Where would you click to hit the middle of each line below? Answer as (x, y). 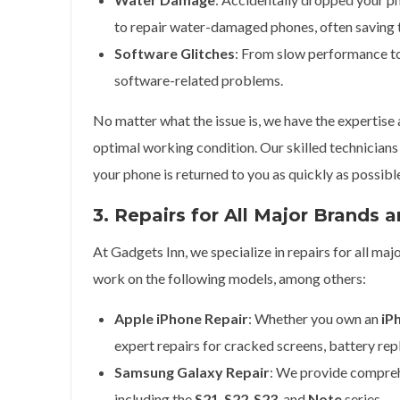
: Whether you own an (315, 318)
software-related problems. (199, 80)
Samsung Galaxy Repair (192, 372)
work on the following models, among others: (229, 278)
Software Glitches (175, 53)
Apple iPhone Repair (181, 318)
